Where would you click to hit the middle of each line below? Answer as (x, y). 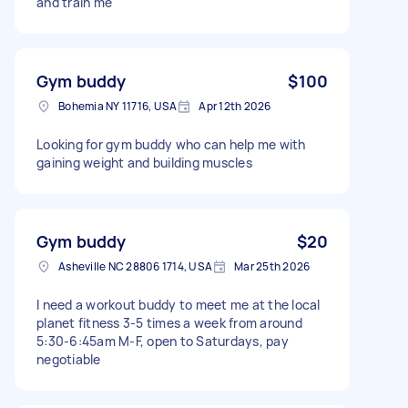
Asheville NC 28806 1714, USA (135, 266)
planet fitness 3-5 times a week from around (169, 322)
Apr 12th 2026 (235, 106)
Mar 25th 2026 (272, 266)
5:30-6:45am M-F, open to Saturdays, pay (163, 341)
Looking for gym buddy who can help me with (171, 144)
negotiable (69, 359)
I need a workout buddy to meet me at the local (178, 304)
